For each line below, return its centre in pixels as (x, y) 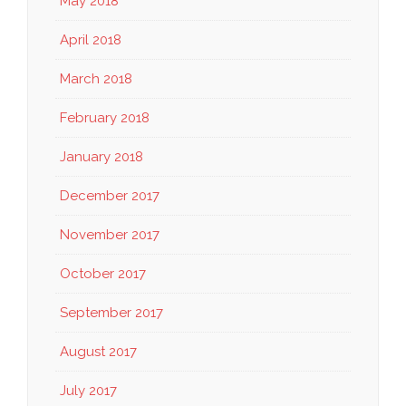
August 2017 (98, 351)
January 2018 (101, 156)
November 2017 (110, 234)
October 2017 (103, 273)
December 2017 (110, 195)
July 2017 (88, 390)
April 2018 (91, 39)
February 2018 (105, 117)
